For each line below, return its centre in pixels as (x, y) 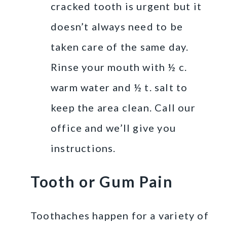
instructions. (83, 148)
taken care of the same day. (120, 46)
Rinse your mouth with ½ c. (119, 67)
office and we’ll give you (113, 127)
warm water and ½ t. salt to (119, 87)
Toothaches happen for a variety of (120, 215)
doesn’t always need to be (117, 26)
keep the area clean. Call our (123, 107)
